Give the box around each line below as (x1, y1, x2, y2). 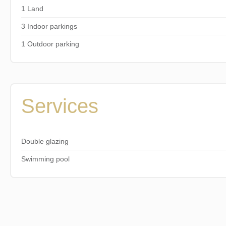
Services (21, 94, 98, 117)
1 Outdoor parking (21, 39, 79, 48)
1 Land (21, 4, 43, 13)
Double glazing (21, 137, 69, 145)
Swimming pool (21, 154, 70, 163)
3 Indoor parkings (21, 22, 77, 30)
